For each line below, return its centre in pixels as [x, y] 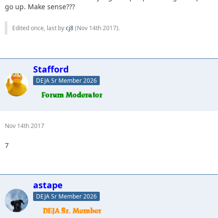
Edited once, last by [39, 28]
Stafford [51, 69]
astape [48, 185]
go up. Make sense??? [40, 7]
